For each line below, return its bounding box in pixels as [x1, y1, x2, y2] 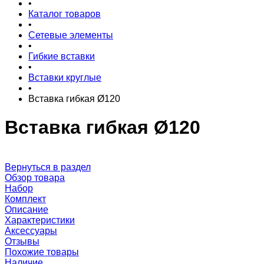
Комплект [5, 193, 46, 204]
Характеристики [5, 214, 75, 225]
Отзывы [5, 236, 39, 246]
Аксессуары [5, 225, 57, 236]
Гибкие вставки [28, 51, 95, 61]
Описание [5, 204, 48, 214]
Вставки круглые [28, 72, 101, 82]
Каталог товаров [28, 9, 101, 19]
